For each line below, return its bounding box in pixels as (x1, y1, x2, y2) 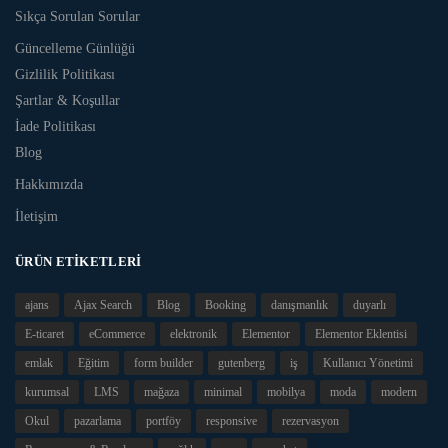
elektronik (170, 327, 217, 342)
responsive (206, 414, 257, 429)
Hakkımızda (15, 176, 83, 192)
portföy (146, 414, 181, 429)
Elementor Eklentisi (315, 327, 407, 342)
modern (381, 385, 417, 400)
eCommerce (89, 327, 145, 342)
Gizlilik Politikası (15, 66, 115, 82)
